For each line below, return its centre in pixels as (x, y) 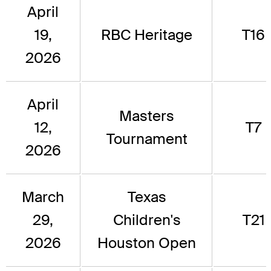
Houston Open (147, 243)
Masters (147, 116)
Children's (147, 220)
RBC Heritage (147, 35)
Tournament (147, 139)
